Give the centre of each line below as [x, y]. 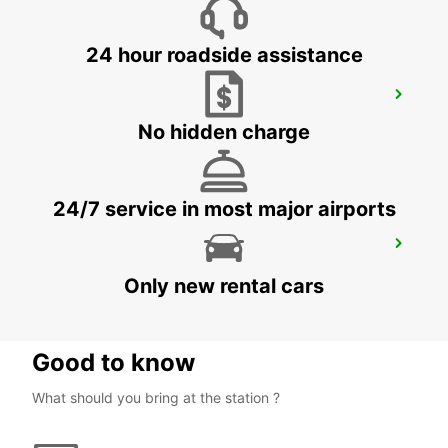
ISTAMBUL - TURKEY [108, 271]
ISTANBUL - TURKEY [108, 122]
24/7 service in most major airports [224, 209]
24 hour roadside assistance [224, 55]
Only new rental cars [224, 286]
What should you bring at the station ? [156, 398]
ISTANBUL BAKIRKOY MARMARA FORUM [201, 249]
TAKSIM [71, 100]
